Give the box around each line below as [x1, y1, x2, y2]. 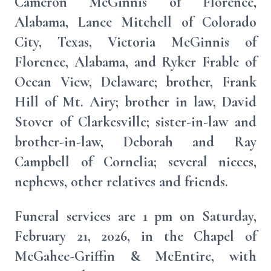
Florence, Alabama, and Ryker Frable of [15, 53, 256, 71]
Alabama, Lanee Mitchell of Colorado [15, 13, 256, 31]
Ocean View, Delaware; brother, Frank [15, 73, 256, 91]
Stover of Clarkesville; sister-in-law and [15, 113, 256, 131]
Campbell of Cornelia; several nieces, [15, 153, 256, 171]
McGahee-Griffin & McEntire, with [15, 247, 256, 265]
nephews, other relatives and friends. [15, 173, 228, 191]
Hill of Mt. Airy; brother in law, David [15, 93, 256, 111]
